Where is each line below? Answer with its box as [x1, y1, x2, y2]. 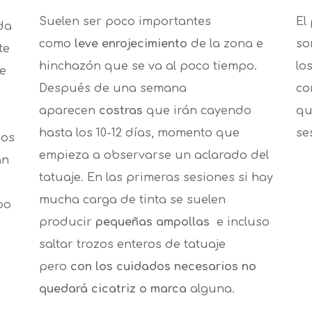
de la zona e [190, 38, 263, 51]
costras [98, 104, 143, 118]
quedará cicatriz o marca [38, 283, 190, 296]
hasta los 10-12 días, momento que [38, 127, 240, 140]
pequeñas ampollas [95, 216, 210, 229]
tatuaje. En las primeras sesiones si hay [38, 171, 273, 185]
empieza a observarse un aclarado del [38, 149, 269, 162]
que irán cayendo [142, 104, 251, 118]
